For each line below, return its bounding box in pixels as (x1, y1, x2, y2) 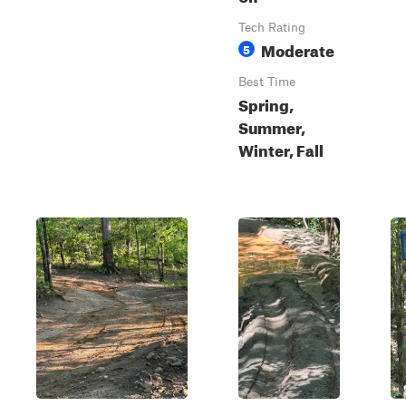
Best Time (238, 74, 295, 89)
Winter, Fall (238, 136, 324, 160)
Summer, (238, 113, 305, 138)
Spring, (238, 91, 294, 115)
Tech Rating (238, 20, 305, 34)
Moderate (261, 36, 334, 61)
